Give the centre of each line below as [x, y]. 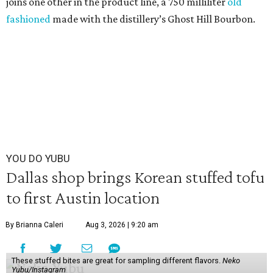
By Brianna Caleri [34, 225]
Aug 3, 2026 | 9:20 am [122, 225]
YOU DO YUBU [38, 158]
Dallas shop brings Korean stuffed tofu [135, 177]
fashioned [28, 19]
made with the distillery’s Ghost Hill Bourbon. [153, 19]
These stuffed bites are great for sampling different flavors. [117, 261]
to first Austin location [83, 197]
